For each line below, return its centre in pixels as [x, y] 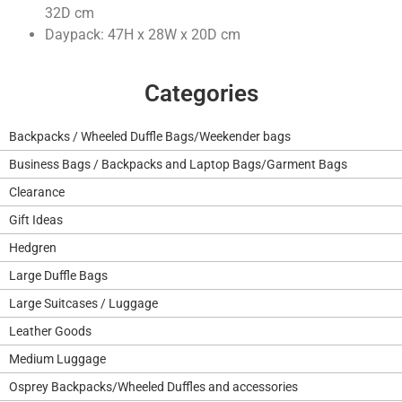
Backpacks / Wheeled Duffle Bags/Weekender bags [150, 136]
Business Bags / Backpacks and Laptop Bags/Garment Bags [178, 164]
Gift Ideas [36, 219]
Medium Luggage [57, 358]
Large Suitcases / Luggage [83, 303]
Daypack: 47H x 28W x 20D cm [143, 34]
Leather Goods [50, 331]
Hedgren [33, 247]
